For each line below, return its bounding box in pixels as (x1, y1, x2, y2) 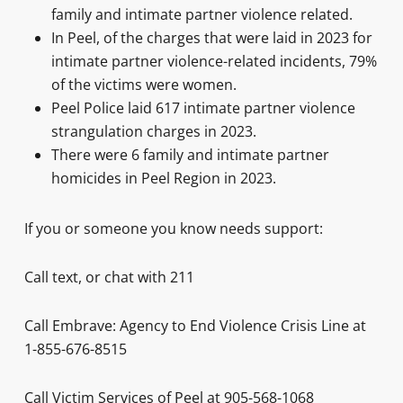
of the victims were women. (50, 75, 237, 94)
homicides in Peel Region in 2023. (50, 168, 276, 188)
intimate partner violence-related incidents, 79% (50, 51, 377, 71)
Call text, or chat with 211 (23, 267, 194, 287)
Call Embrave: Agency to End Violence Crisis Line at (23, 316, 366, 336)
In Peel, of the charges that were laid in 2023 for (50, 28, 372, 48)
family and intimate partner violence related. (50, 4, 353, 24)
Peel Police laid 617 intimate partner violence (50, 98, 355, 118)
